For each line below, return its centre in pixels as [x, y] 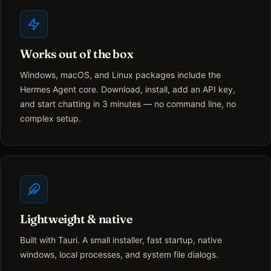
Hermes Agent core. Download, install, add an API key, [128, 90]
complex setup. [51, 119]
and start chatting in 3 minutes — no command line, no [128, 104]
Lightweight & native [76, 219]
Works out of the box [77, 54]
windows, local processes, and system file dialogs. [119, 255]
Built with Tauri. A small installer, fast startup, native [121, 240]
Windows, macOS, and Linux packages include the [120, 75]
